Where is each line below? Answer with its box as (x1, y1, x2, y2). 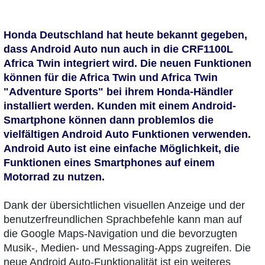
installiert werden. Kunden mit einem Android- (4, 99, 236, 112)
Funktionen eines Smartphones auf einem (4, 156, 215, 169)
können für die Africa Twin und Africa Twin (4, 71, 218, 83)
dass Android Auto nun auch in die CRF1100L (4, 43, 233, 55)
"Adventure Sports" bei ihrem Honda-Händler (4, 85, 233, 98)
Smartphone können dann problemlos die (4, 114, 214, 126)
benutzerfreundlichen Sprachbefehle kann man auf (4, 213, 242, 225)
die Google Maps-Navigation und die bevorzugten (4, 227, 237, 240)
